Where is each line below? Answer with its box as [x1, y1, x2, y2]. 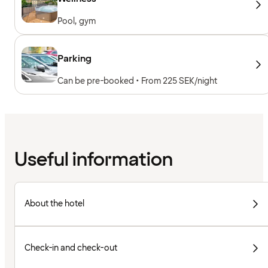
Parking [57, 51, 92, 65]
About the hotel [25, 198, 84, 210]
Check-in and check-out [25, 242, 118, 254]
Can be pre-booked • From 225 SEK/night [57, 75, 218, 87]
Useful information [14, 147, 173, 173]
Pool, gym [57, 15, 96, 27]
